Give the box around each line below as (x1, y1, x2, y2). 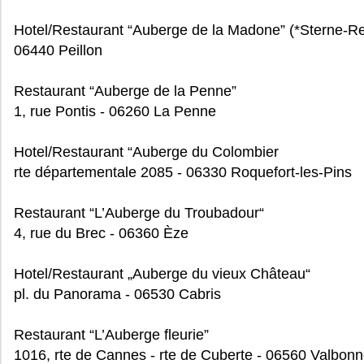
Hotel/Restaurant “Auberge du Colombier (14, 144, 279, 160)
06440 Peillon (14, 42, 102, 58)
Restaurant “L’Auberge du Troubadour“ (14, 205, 264, 221)
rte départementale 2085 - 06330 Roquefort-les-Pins (14, 164, 352, 180)
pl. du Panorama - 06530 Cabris (14, 286, 221, 302)
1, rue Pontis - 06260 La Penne (14, 103, 216, 119)
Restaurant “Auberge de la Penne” (14, 83, 236, 99)
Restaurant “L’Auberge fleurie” (14, 327, 209, 343)
